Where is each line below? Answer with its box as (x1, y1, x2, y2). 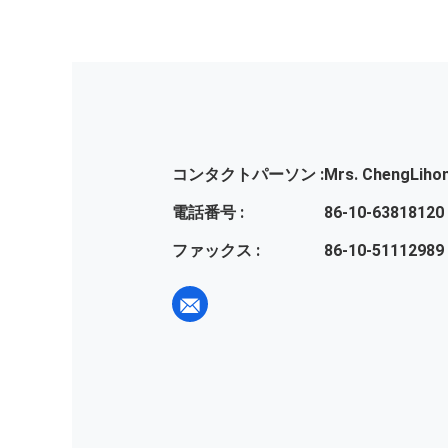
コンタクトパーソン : (172, 165, 324, 185)
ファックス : (172, 241, 260, 261)
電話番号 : (172, 203, 244, 223)
